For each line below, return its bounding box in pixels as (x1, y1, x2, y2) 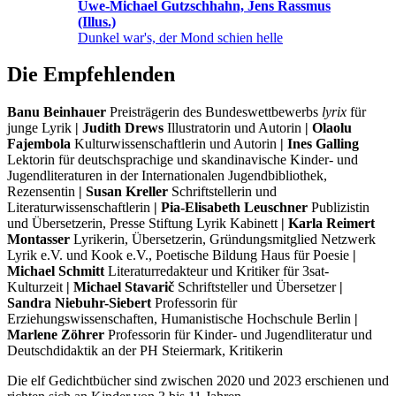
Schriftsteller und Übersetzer (174, 279, 339, 295)
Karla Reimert (288, 216, 375, 232)
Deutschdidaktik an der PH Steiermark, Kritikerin (7, 343, 283, 359)
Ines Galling (287, 136, 359, 152)
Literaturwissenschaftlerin (7, 200, 154, 216)
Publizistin (308, 200, 369, 216)
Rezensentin (7, 184, 79, 200)
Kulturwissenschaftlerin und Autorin (71, 136, 280, 152)
